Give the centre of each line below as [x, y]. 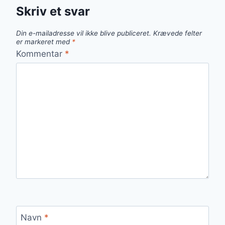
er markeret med [44, 42]
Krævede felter [178, 33]
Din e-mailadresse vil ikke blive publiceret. [84, 33]
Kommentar [40, 53]
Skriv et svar [53, 12]
